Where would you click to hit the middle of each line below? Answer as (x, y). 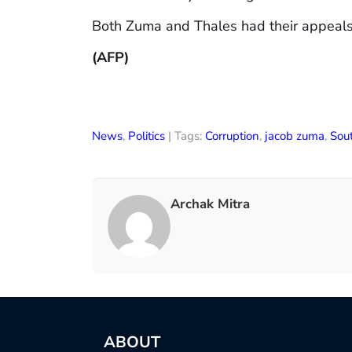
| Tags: (185, 136)
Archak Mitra (210, 204)
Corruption (232, 136)
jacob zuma (295, 136)
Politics (147, 136)
